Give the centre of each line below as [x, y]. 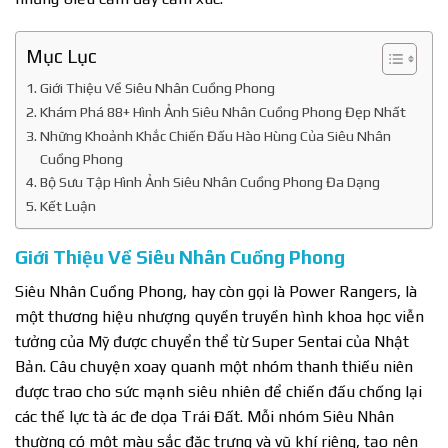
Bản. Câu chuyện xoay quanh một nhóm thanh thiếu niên [214, 366]
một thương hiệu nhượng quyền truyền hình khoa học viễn [219, 316]
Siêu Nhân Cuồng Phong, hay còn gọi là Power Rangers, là [216, 291]
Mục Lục [61, 55]
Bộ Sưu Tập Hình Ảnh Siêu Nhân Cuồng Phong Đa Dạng [209, 182]
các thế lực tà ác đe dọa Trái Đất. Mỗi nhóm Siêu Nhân [204, 416]
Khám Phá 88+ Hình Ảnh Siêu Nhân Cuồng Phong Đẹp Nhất [222, 112]
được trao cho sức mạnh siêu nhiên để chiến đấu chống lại [218, 391]
